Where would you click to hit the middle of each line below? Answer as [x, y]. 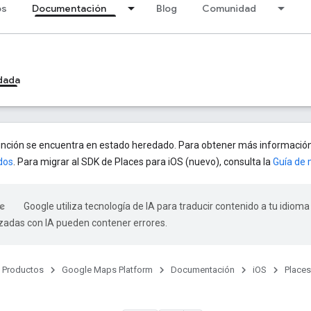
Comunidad [229, 8]
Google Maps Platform [107, 270]
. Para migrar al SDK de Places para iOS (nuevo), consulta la [143, 162]
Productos [23, 270]
